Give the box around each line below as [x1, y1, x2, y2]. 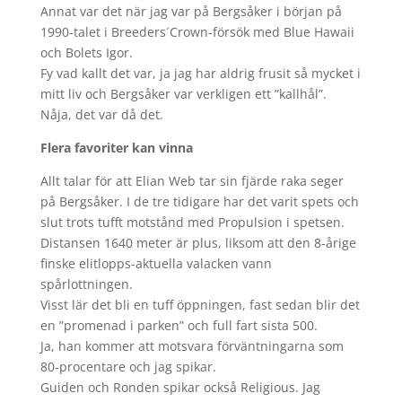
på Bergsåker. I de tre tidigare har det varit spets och [39, 193, 359, 210]
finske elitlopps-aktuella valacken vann [39, 255, 272, 272]
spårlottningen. [39, 275, 133, 293]
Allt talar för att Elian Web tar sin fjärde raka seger [39, 172, 344, 189]
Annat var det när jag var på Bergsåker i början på [39, 3, 342, 20]
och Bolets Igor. [39, 44, 133, 61]
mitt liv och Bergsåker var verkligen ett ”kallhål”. [39, 85, 327, 102]
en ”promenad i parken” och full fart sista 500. [39, 317, 318, 334]
